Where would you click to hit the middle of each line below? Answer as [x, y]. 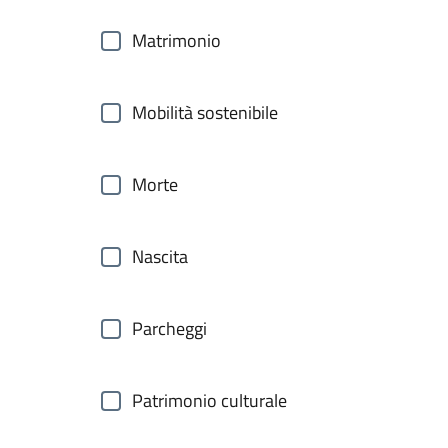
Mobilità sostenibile [205, 112]
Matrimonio [176, 40]
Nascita [160, 256]
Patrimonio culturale [209, 400]
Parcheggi [169, 328]
